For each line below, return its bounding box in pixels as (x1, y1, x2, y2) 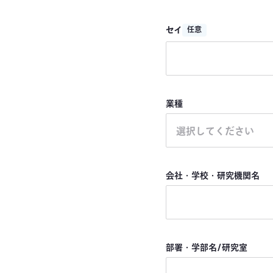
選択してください (176, 124, 254, 140)
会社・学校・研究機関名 (166, 169, 260, 183)
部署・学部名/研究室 (166, 241, 247, 255)
